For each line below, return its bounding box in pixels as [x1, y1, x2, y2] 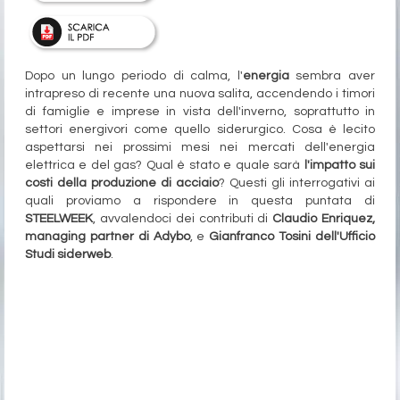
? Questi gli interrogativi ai [219, 177, 375, 190]
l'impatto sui [304, 159, 376, 172]
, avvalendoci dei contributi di [93, 212, 273, 226]
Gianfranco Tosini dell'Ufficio [209, 230, 376, 244]
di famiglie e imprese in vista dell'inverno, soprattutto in [25, 105, 375, 119]
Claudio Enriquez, [272, 212, 376, 226]
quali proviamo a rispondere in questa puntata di [25, 195, 375, 208]
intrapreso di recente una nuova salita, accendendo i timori [25, 87, 375, 101]
